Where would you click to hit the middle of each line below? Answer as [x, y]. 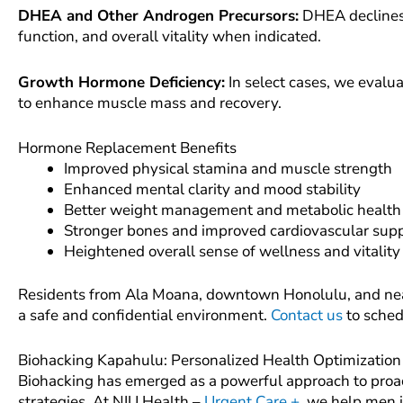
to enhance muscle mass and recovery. [150, 103]
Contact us [307, 316]
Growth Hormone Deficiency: [121, 82]
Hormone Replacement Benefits [127, 148]
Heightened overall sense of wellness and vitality [232, 251]
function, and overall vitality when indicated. [170, 37]
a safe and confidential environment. [144, 316]
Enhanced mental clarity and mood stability [212, 189]
